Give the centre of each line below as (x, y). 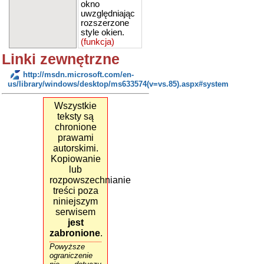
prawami (75, 138)
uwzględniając (108, 14)
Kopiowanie (75, 159)
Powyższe (67, 247)
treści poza (75, 191)
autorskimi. (75, 148)
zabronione (75, 233)
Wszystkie (75, 106)
